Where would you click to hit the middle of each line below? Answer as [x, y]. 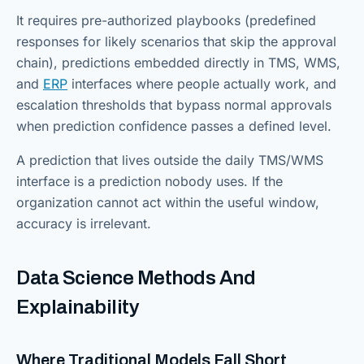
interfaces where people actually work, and [202, 84]
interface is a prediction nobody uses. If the [149, 182]
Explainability [78, 308]
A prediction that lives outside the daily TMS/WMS [170, 160]
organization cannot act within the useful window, [168, 203]
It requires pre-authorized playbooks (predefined [166, 21]
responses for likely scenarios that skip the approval [176, 42]
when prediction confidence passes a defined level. [174, 126]
